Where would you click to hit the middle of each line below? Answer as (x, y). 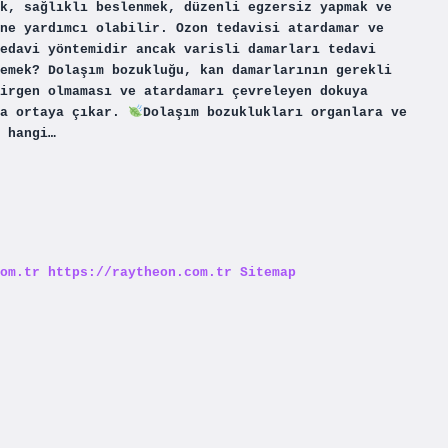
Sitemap (268, 272)
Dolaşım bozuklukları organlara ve (274, 112)
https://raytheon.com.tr (140, 272)
